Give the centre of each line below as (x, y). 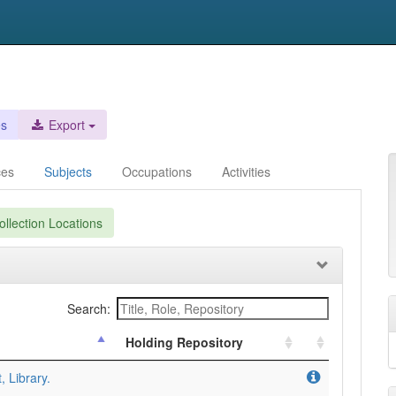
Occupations (157, 171)
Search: (89, 308)
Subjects (68, 171)
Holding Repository (184, 342)
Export (65, 125)
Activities (246, 171)
